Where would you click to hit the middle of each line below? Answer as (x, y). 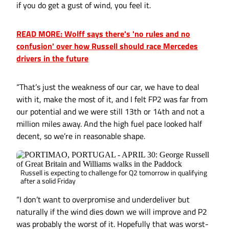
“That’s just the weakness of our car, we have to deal (108, 87)
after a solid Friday (48, 181)
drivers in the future (52, 59)
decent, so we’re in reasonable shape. (81, 136)
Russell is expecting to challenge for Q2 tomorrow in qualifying (114, 173)
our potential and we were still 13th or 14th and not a (110, 112)
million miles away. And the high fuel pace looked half (109, 124)
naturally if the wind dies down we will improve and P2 (112, 212)
